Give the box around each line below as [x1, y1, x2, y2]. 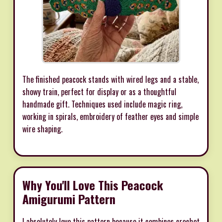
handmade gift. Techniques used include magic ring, [22, 98, 182, 110]
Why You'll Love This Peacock [22, 175, 163, 194]
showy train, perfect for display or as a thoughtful [22, 85, 176, 98]
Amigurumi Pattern [22, 189, 115, 208]
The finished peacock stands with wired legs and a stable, [22, 73, 199, 85]
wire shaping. [22, 122, 62, 135]
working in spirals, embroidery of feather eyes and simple [22, 110, 199, 122]
